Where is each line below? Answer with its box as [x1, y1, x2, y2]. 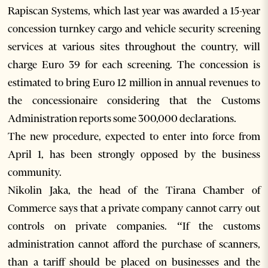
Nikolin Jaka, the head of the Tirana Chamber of [8, 184, 260, 197]
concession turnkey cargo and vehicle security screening [8, 22, 260, 36]
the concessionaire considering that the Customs [8, 94, 260, 108]
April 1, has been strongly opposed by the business [8, 148, 260, 162]
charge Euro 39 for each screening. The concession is [8, 58, 260, 72]
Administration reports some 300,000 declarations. [8, 112, 237, 126]
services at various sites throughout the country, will [8, 40, 260, 54]
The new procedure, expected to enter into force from [8, 130, 260, 144]
